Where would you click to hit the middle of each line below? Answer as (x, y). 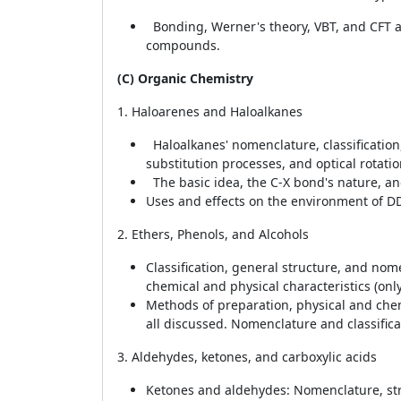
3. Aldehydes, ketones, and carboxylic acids (247, 357)
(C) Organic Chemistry (185, 78)
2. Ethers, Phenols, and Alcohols (213, 234)
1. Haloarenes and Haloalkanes (210, 111)
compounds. (183, 45)
